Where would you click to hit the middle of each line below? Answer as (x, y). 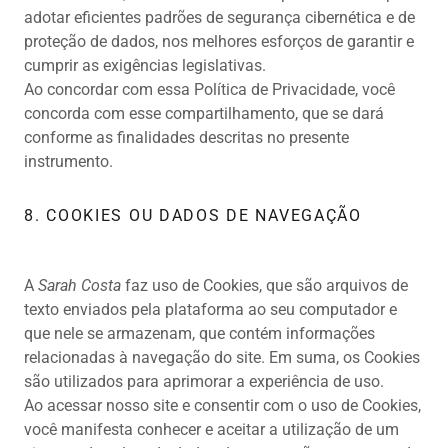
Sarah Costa (79, 286)
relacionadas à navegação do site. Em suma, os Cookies (222, 358)
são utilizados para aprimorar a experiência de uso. (204, 382)
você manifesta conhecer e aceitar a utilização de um (211, 430)
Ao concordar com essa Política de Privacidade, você (209, 90)
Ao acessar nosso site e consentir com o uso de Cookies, (222, 406)
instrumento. (68, 162)
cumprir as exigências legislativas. (145, 66)
